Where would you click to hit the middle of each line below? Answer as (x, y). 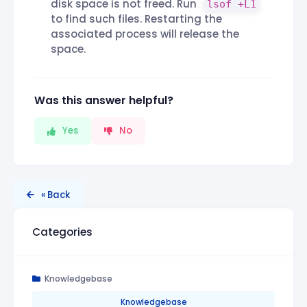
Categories (62, 232)
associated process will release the (145, 34)
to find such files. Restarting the (136, 19)
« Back (56, 195)
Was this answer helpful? (104, 101)
